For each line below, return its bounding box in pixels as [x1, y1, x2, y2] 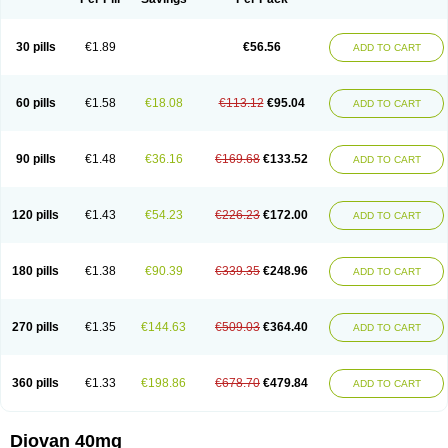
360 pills [12, 376, 59, 390]
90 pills [15, 152, 56, 166]
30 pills [15, 40, 56, 54]
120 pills [12, 208, 59, 222]
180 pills [12, 264, 59, 278]
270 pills [12, 320, 59, 334]
